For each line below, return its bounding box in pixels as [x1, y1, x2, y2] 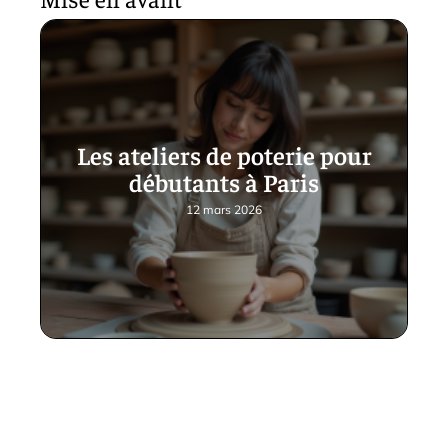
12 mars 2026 [186, 202, 262, 217]
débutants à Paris [129, 166, 319, 197]
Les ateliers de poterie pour [76, 139, 372, 170]
